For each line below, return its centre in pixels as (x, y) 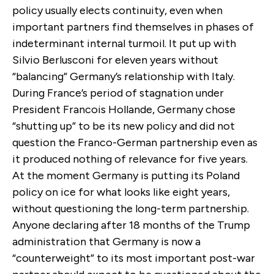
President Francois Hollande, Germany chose (124, 109)
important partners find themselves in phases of (133, 27)
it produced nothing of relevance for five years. (130, 159)
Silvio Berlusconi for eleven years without (115, 60)
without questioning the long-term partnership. (131, 208)
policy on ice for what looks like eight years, (121, 192)
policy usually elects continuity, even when (117, 10)
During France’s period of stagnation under (118, 93)
